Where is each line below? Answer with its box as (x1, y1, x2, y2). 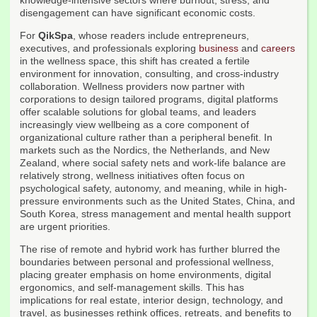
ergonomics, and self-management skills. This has (20, 282, 244, 294)
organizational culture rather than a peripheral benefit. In (20, 132, 272, 144)
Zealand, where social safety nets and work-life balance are (20, 157, 286, 169)
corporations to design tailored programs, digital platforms (20, 93, 278, 105)
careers (261, 42, 295, 54)
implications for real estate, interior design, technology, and (20, 294, 283, 306)
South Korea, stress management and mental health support (20, 208, 291, 220)
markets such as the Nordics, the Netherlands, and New (20, 144, 270, 156)
